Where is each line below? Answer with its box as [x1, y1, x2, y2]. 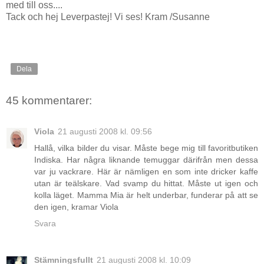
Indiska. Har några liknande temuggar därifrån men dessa [34, 154, 258, 164]
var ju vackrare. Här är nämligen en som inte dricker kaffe [34, 166, 258, 176]
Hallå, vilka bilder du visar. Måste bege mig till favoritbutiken [34, 143, 258, 153]
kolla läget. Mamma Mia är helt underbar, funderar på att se [34, 190, 258, 200]
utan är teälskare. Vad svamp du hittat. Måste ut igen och [34, 178, 258, 188]
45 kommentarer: [6, 94, 92, 107]
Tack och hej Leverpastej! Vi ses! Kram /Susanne [6, 12, 210, 22]
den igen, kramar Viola [34, 202, 118, 212]
